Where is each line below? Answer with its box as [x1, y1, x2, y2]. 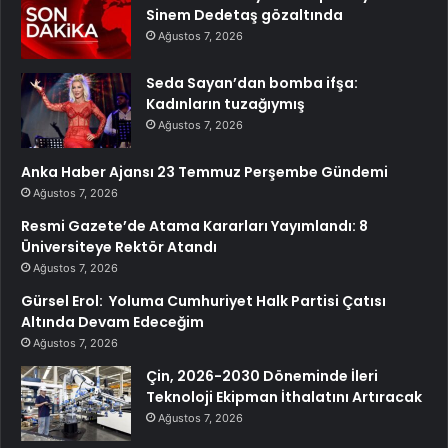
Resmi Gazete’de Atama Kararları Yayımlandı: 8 [21, 216, 368, 237]
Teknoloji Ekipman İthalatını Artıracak [146, 387, 422, 408]
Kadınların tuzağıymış [146, 94, 305, 115]
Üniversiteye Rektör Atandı [21, 237, 217, 258]
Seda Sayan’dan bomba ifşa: [146, 73, 358, 94]
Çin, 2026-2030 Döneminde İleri [146, 366, 378, 387]
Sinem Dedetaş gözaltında [146, 5, 343, 26]
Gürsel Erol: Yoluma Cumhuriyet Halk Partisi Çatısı [21, 291, 386, 312]
